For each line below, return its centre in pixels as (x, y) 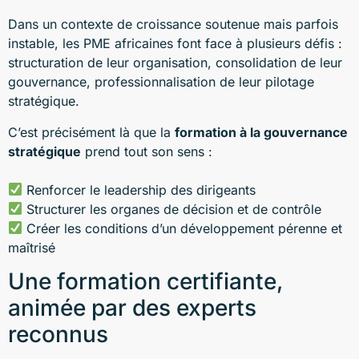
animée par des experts (132, 308)
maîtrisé (32, 247)
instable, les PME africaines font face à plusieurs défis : (175, 44)
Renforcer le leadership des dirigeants (139, 190)
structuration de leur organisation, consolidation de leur (175, 63)
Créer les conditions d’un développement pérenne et (183, 228)
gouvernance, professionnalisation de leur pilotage (161, 82)
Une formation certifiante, (145, 282)
